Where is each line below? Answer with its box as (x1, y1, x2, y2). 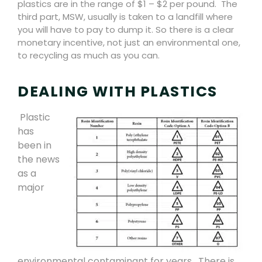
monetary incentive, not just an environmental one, (18, 36, 240, 49)
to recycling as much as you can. (18, 49, 160, 61)
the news (18, 153, 60, 167)
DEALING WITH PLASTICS (18, 81, 218, 102)
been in (18, 139, 51, 153)
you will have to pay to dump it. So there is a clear (18, 23, 234, 36)
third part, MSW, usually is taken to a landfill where (18, 10, 233, 23)
